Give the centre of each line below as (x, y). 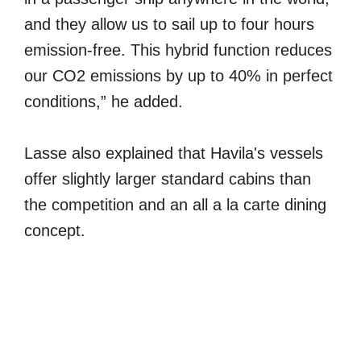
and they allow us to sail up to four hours (169, 24)
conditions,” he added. (104, 101)
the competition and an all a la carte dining (175, 204)
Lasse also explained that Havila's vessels (174, 153)
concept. (55, 230)
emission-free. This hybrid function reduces (178, 50)
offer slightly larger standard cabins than (168, 178)
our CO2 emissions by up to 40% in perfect (178, 75)
